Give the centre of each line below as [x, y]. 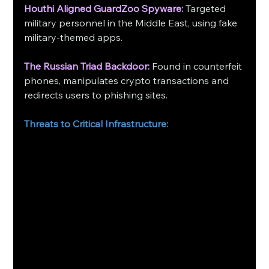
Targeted [206, 9]
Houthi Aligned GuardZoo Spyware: [104, 9]
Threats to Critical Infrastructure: [96, 124]
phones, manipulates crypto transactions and [128, 81]
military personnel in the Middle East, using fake [132, 23]
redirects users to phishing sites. [96, 95]
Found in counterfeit [197, 66]
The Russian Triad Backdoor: [87, 66]
